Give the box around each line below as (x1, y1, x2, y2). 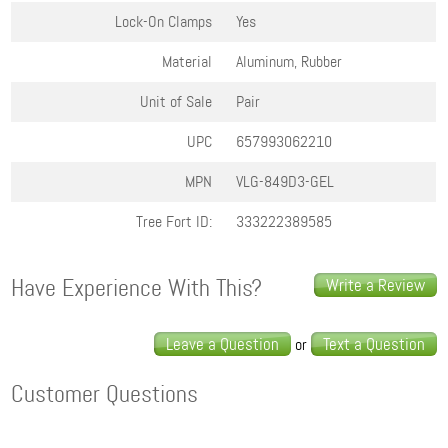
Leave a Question (165, 333, 279, 355)
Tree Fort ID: (136, 211, 213, 232)
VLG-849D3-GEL (236, 171, 335, 192)
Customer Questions (11, 379, 199, 410)
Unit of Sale (140, 91, 213, 112)
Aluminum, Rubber (236, 51, 343, 72)
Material (162, 51, 213, 72)
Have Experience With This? (11, 273, 263, 304)
